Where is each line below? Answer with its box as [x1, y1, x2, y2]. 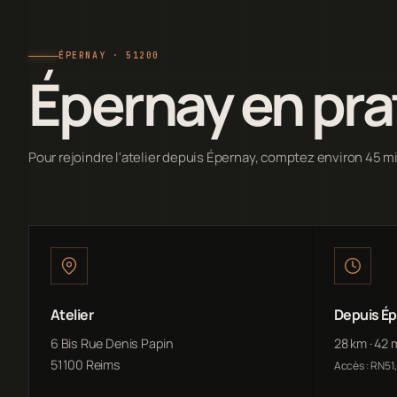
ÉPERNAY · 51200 [58, 50, 160, 62]
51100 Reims [51, 356, 121, 374]
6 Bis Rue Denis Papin [51, 335, 174, 353]
